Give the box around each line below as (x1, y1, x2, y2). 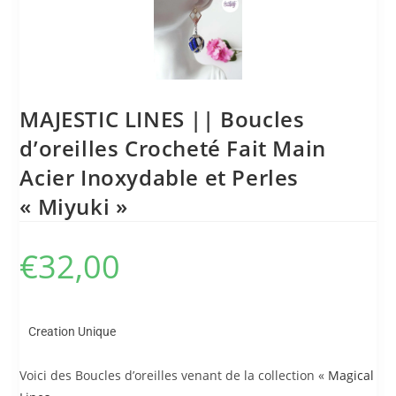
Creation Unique (28, 324, 117, 339)
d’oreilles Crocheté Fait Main (19, 133, 326, 163)
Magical (328, 366, 375, 384)
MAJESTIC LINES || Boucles (19, 103, 305, 133)
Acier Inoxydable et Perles (19, 162, 300, 192)
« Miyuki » (19, 191, 128, 221)
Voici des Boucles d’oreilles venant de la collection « (19, 366, 329, 384)
